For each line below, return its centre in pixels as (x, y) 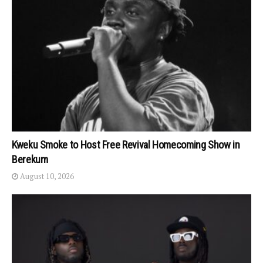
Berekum (30, 159)
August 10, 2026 (46, 176)
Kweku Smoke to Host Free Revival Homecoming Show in (126, 144)
